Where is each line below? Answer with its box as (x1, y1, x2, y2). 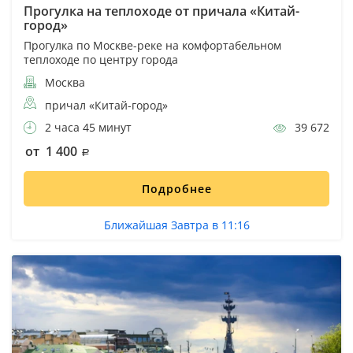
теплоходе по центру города (24, 52, 178, 68)
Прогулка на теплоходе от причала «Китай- (24, 2, 299, 20)
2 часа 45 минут (42, 120, 132, 136)
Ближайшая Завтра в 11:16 (103, 217, 250, 233)
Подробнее (141, 181, 212, 197)
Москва (42, 75, 85, 91)
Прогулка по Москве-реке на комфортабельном (24, 38, 281, 54)
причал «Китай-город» (45, 98, 168, 113)
